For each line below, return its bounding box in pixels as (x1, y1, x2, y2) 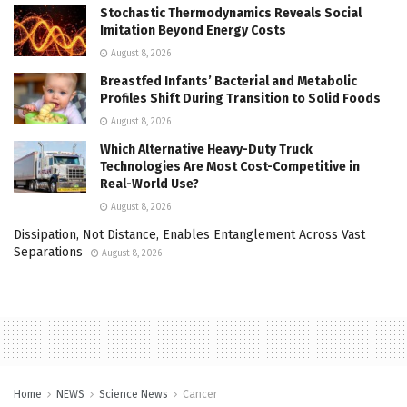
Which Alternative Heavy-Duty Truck (100, 142, 313, 158)
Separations (14, 244, 83, 261)
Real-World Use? (100, 176, 199, 193)
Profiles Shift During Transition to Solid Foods (100, 91, 381, 107)
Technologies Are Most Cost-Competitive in (100, 159, 360, 175)
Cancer (183, 388, 217, 402)
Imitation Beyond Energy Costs (100, 23, 286, 39)
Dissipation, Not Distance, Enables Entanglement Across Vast (14, 227, 365, 243)
